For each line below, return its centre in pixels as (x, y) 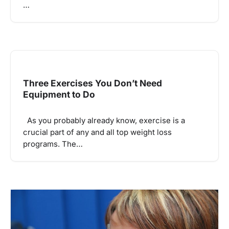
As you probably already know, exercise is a (104, 121)
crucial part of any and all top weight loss (97, 132)
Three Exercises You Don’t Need (93, 83)
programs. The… (53, 144)
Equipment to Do (59, 95)
